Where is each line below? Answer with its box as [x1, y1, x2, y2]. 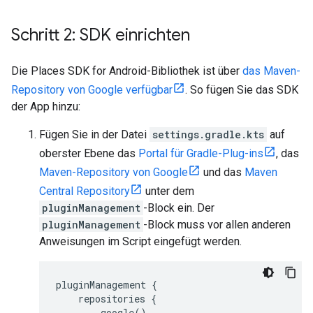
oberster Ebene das [39, 147, 138, 160]
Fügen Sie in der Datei [39, 128, 150, 141]
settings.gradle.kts [152, 128, 264, 141]
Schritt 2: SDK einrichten [11, 24, 190, 45]
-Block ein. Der [143, 201, 214, 214]
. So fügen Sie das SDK [185, 83, 298, 96]
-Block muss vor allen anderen [143, 218, 291, 231]
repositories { [78, 292, 156, 305]
